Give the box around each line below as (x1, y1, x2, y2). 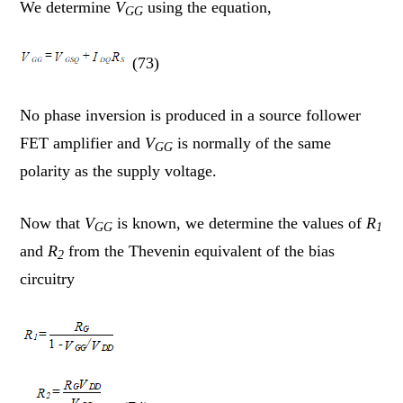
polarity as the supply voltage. (20, 161, 218, 180)
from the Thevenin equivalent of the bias (64, 241, 336, 260)
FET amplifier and (20, 133, 146, 152)
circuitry (20, 269, 76, 288)
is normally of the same (173, 133, 332, 152)
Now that (20, 213, 85, 232)
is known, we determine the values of (112, 213, 367, 232)
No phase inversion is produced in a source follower (20, 105, 362, 124)
